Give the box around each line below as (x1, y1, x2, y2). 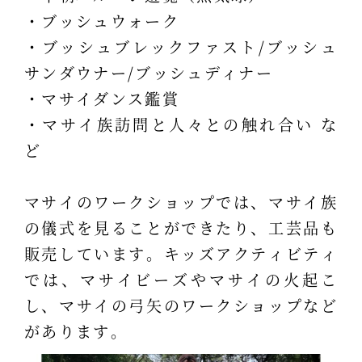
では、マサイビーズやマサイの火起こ (23, 267, 339, 290)
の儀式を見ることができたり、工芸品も (23, 216, 339, 238)
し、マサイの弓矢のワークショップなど (23, 293, 339, 316)
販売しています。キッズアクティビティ (23, 242, 339, 264)
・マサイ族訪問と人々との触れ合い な (23, 112, 339, 135)
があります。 (23, 319, 128, 342)
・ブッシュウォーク (23, 9, 179, 32)
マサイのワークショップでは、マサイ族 (23, 190, 339, 213)
